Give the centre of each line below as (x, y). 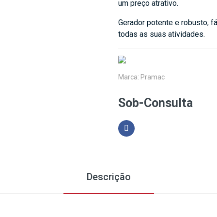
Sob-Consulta (155, 103)
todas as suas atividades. (162, 34)
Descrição (108, 177)
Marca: (129, 77)
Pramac (153, 77)
